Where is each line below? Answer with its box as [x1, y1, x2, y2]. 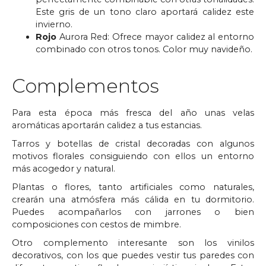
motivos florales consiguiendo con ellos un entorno [12, 150, 254, 161]
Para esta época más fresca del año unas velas [12, 107, 254, 118]
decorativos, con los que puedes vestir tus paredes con [12, 249, 254, 261]
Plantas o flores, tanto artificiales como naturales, [12, 181, 254, 192]
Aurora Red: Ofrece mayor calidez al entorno [56, 31, 254, 42]
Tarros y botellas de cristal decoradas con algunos [12, 138, 254, 149]
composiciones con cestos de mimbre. [12, 218, 181, 230]
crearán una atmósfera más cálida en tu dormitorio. [12, 194, 254, 205]
